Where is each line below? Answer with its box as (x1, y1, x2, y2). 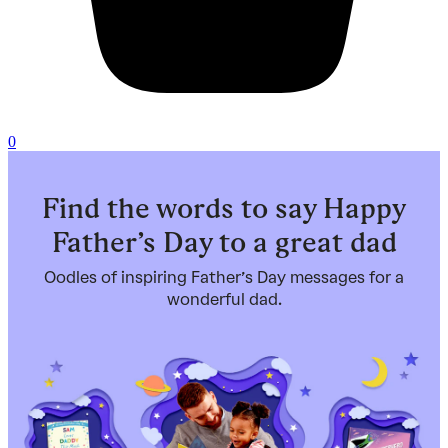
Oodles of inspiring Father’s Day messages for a (44, 268, 404, 287)
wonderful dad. (166, 290, 282, 309)
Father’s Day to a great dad (51, 226, 397, 258)
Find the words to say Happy (42, 192, 406, 224)
